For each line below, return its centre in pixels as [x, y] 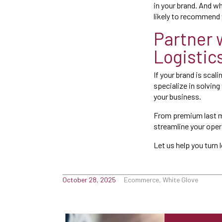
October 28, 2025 [89, 180]
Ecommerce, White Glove [161, 180]
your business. [177, 96]
